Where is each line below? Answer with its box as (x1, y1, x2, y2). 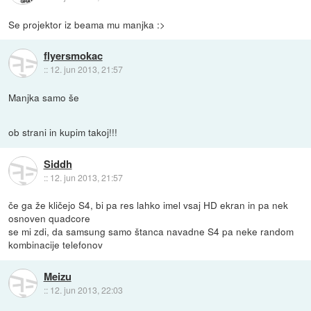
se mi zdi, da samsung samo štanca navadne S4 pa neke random (8, 224, 294, 239)
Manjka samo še (8, 90, 80, 105)
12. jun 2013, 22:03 (49, 283, 123, 296)
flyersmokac (43, 48, 103, 64)
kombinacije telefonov (8, 237, 103, 252)
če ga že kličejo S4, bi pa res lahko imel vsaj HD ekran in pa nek (8, 198, 289, 212)
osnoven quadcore (8, 211, 91, 226)
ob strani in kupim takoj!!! (8, 125, 118, 140)
